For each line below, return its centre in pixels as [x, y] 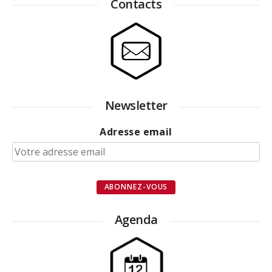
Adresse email [136, 132]
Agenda [136, 220]
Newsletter [136, 106]
